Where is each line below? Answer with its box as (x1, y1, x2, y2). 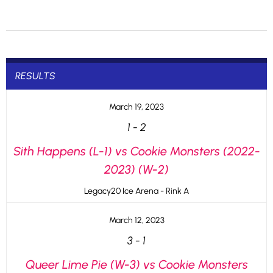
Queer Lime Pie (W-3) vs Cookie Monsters (25, 257, 248, 272)
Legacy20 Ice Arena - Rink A (84, 186, 189, 196)
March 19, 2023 (109, 102, 164, 112)
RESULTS (15, 70, 55, 82)
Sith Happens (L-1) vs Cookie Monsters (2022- (13, 144, 260, 158)
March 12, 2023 (108, 215, 165, 225)
